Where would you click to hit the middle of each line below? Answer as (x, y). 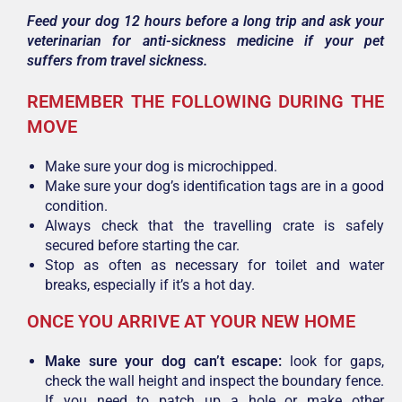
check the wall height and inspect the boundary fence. (214, 380)
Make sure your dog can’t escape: (164, 361)
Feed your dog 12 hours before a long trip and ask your (205, 21)
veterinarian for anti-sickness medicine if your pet (205, 40)
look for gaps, (333, 361)
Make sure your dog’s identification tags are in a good (214, 186)
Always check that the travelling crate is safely (214, 225)
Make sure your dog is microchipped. (161, 166)
